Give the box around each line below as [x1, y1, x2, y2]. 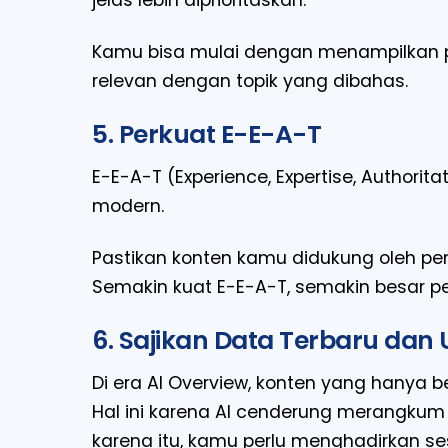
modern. [92, 194, 164, 219]
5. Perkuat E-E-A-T [92, 116, 321, 152]
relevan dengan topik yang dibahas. [92, 68, 408, 93]
